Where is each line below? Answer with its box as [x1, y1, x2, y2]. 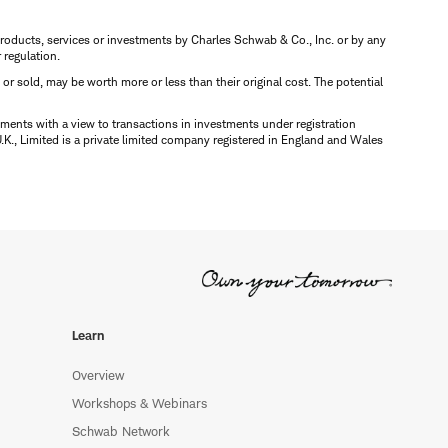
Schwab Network [72, 423, 170, 440]
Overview [72, 367, 124, 384]
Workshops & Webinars [72, 395, 207, 412]
